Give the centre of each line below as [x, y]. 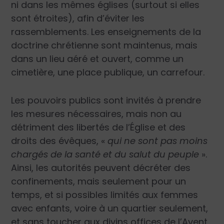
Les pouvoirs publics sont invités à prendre [106, 100]
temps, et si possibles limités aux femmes [105, 195]
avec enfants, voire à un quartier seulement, [110, 208]
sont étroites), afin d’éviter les [78, 18]
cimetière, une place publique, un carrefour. [108, 72]
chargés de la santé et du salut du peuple [105, 154]
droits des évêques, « [59, 141]
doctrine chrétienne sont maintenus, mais [104, 45]
